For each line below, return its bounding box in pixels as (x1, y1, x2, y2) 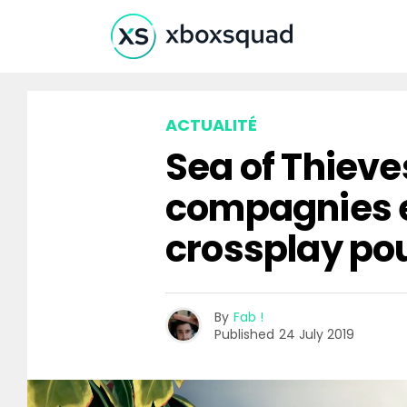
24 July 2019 (279, 324, 354, 343)
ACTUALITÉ (165, 114, 257, 136)
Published (214, 324, 274, 343)
